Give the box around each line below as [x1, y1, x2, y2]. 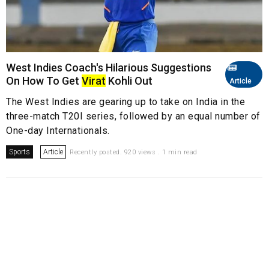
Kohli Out [106, 74, 153, 88]
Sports [9, 148, 30, 157]
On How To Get [6, 74, 82, 88]
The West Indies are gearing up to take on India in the [6, 96, 245, 108]
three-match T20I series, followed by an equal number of [6, 110, 261, 122]
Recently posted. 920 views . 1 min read [70, 148, 198, 157]
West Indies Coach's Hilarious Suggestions [6, 61, 211, 74]
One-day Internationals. [6, 125, 110, 137]
